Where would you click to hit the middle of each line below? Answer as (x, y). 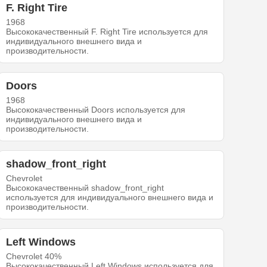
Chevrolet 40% (34, 257)
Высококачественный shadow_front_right (85, 188)
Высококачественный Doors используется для (96, 110)
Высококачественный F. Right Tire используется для (107, 32)
